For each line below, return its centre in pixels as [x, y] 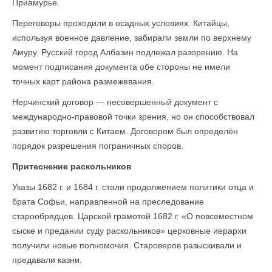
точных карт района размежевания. [83, 81]
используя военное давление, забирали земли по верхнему [132, 38]
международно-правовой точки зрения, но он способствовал [133, 117]
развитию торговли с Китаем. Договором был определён [125, 131]
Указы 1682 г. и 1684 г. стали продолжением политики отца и [133, 187]
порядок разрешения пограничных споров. [98, 146]
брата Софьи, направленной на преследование [108, 202]
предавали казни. [47, 260]
